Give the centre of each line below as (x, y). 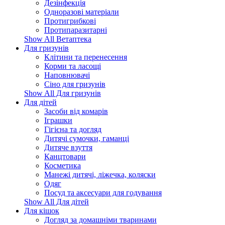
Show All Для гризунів (63, 93)
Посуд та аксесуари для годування (103, 193)
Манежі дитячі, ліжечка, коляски (100, 175)
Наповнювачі (67, 75)
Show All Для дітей (57, 202)
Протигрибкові (70, 21)
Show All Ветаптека (58, 39)
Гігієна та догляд (73, 129)
